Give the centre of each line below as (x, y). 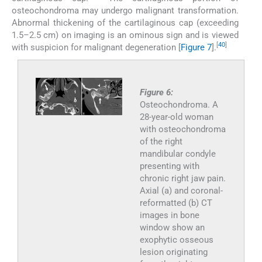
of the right (161, 141)
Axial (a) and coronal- (181, 190)
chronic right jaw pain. (182, 178)
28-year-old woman (176, 117)
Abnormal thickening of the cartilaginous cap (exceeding (125, 23)
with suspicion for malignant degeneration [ (96, 47)
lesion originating (173, 252)
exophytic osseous (176, 239)
